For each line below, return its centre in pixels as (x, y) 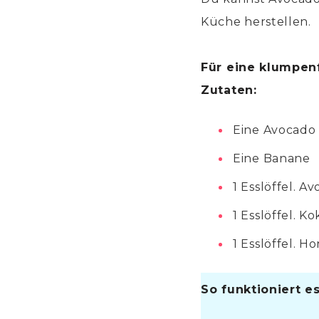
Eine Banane (272, 159)
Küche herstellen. (256, 22)
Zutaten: (229, 90)
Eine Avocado (274, 130)
